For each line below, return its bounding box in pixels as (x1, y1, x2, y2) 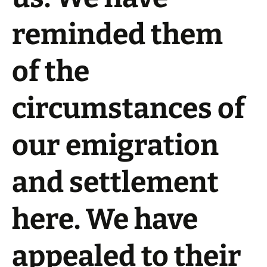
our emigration (12, 128, 219, 163)
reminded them (12, 17, 223, 52)
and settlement (12, 165, 219, 200)
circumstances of (12, 91, 245, 126)
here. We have (12, 202, 198, 237)
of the (12, 54, 89, 89)
